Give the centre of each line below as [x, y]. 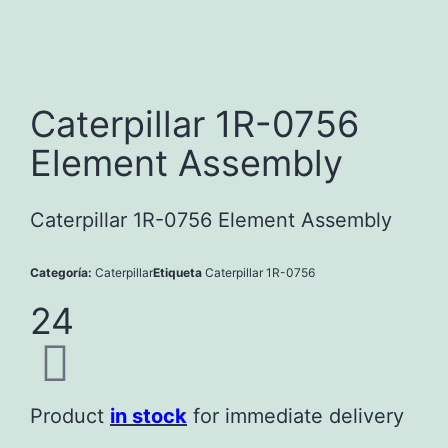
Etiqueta [177, 272]
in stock [148, 415]
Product [70, 415]
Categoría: [62, 272]
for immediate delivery [295, 415]
